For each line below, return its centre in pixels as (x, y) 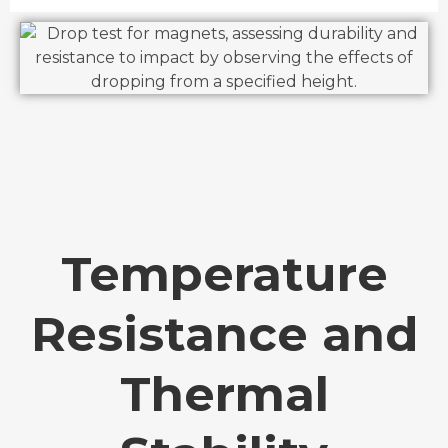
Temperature (224, 273)
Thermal (224, 393)
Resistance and (224, 333)
